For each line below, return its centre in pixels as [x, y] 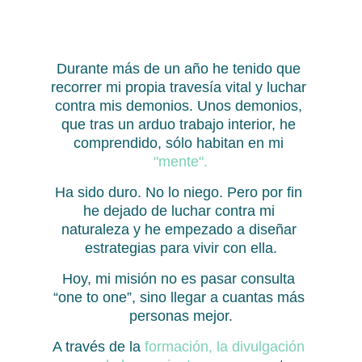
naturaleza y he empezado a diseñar [181, 229]
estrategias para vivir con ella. [181, 248]
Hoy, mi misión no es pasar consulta [181, 279]
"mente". [181, 162]
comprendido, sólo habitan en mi [181, 143]
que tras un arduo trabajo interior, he [181, 124]
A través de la [99, 347]
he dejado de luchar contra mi [181, 211]
